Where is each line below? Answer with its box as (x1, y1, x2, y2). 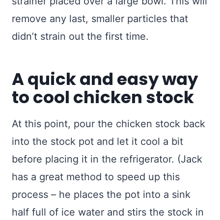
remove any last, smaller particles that (12, 13, 188, 25)
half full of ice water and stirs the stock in (12, 206, 204, 219)
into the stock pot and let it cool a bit (12, 136, 183, 148)
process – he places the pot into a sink (12, 189, 191, 201)
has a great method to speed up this (12, 171, 180, 183)
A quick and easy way (12, 67, 198, 91)
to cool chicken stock (12, 85, 194, 110)
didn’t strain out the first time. (12, 30, 149, 43)
